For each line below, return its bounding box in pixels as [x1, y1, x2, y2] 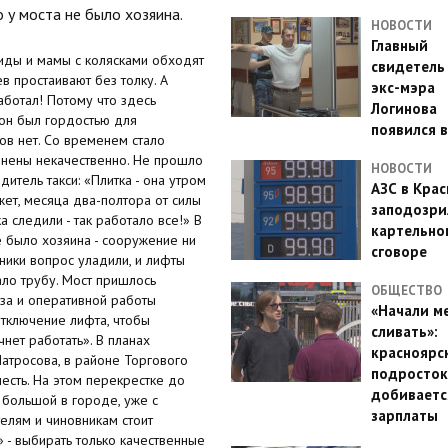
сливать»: [370, 322, 438, 341]
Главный [370, 36, 428, 55]
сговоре [370, 242, 427, 261]
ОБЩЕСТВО [370, 282, 442, 299]
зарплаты [370, 406, 438, 425]
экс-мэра [370, 78, 435, 97]
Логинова [370, 99, 437, 118]
